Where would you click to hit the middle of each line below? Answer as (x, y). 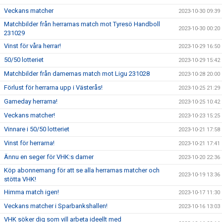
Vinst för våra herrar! (32, 46)
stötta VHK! (20, 179)
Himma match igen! (31, 192)
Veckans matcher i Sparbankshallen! (56, 206)
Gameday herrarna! (31, 101)
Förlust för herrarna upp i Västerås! (53, 87)
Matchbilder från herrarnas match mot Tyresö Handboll (82, 24)
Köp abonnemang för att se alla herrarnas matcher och (82, 170)
